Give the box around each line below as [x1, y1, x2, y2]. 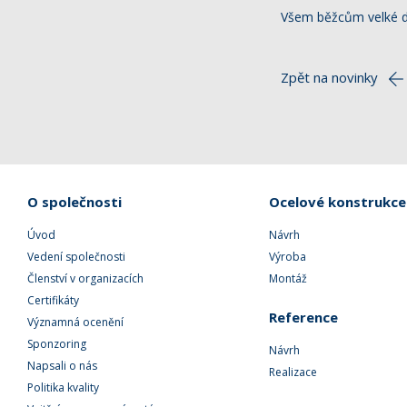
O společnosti [27, 193, 122, 211]
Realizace [268, 364, 317, 380]
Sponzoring [27, 336, 86, 352]
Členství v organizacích [27, 271, 144, 286]
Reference [268, 308, 338, 326]
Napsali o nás [27, 358, 97, 373]
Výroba [268, 249, 306, 264]
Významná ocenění [27, 314, 124, 330]
